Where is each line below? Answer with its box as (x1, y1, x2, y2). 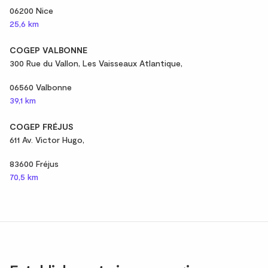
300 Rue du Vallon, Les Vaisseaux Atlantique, (10, 57, 182, 68)
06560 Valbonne (10, 81, 72, 92)
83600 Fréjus (10, 158, 59, 169)
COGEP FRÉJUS (10, 121, 74, 132)
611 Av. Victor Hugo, (10, 134, 84, 145)
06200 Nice (10, 5, 53, 16)
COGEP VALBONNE (10, 44, 87, 55)
